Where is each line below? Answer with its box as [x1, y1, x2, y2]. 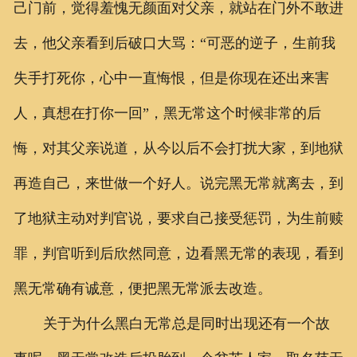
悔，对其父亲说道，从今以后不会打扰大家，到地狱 [13, 139, 343, 156]
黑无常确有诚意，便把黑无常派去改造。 [13, 280, 272, 296]
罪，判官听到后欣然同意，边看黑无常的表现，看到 [13, 245, 343, 261]
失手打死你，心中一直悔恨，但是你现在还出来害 [13, 69, 329, 86]
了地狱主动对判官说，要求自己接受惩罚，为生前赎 [13, 210, 343, 226]
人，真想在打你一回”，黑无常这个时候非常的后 [13, 104, 321, 121]
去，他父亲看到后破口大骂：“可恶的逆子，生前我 [13, 34, 335, 51]
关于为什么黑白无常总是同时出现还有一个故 [42, 315, 330, 331]
